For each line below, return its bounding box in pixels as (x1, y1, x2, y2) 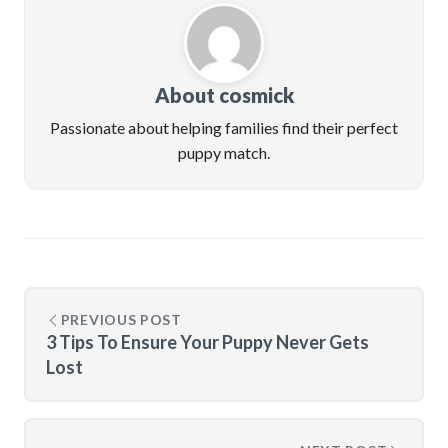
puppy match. (178, 143, 270, 162)
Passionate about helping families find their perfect (50, 118, 398, 137)
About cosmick (154, 83, 294, 107)
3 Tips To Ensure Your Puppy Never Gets (46, 331, 369, 353)
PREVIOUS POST (60, 311, 182, 328)
